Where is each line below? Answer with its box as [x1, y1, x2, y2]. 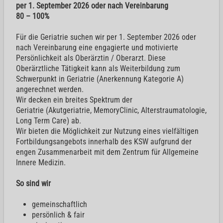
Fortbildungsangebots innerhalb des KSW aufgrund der [16, 136, 192, 146]
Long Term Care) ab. [16, 115, 81, 125]
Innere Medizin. [16, 157, 66, 167]
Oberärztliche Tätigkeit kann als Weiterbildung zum [16, 63, 180, 73]
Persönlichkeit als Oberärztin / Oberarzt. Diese [16, 53, 166, 63]
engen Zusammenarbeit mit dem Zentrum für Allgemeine [16, 147, 199, 157]
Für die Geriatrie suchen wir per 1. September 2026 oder [16, 32, 196, 42]
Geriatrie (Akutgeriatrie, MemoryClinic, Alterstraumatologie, [16, 105, 207, 115]
